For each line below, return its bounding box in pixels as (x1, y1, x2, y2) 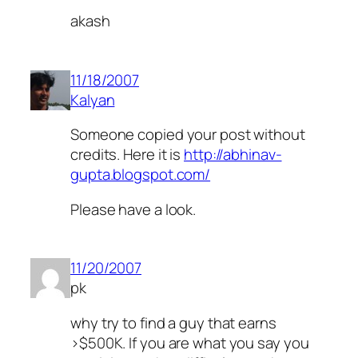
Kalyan (70, 89, 115, 110)
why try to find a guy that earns (70, 312, 276, 333)
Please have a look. (70, 198, 197, 220)
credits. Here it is (70, 144, 184, 165)
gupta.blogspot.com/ (70, 164, 211, 185)
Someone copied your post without (70, 124, 305, 145)
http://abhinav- (184, 144, 282, 165)
